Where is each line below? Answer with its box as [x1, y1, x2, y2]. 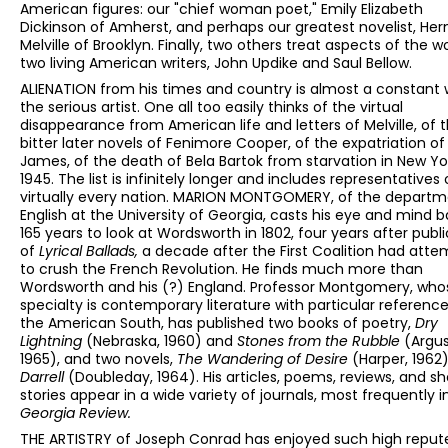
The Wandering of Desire [177, 349, 352, 370]
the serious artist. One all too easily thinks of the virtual [20, 97, 403, 118]
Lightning [20, 331, 86, 352]
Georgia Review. [20, 403, 131, 424]
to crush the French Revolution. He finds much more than [20, 259, 423, 280]
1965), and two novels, [20, 349, 177, 370]
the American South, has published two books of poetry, [20, 313, 415, 334]
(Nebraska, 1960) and [86, 331, 237, 352]
